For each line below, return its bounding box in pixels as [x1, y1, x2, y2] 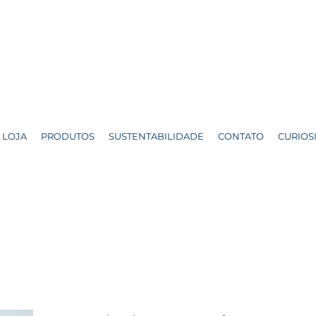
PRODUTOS [41, 130, 95, 142]
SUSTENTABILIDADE [109, 130, 204, 142]
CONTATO [218, 130, 264, 142]
